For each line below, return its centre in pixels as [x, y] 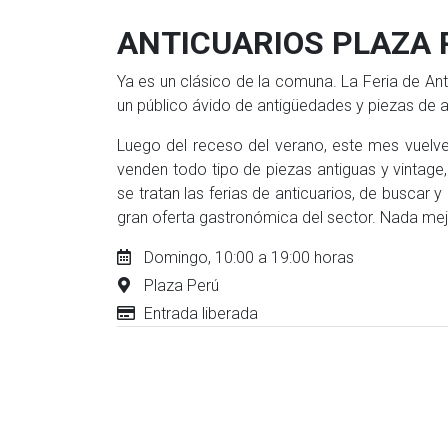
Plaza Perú [182, 285]
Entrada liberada [201, 313]
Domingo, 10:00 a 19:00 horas [249, 257]
